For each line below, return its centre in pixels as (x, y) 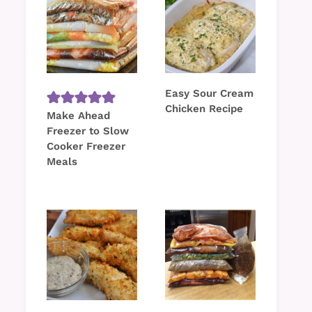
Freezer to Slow (88, 131)
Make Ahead (78, 116)
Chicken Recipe (204, 109)
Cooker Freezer (86, 147)
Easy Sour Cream (209, 94)
